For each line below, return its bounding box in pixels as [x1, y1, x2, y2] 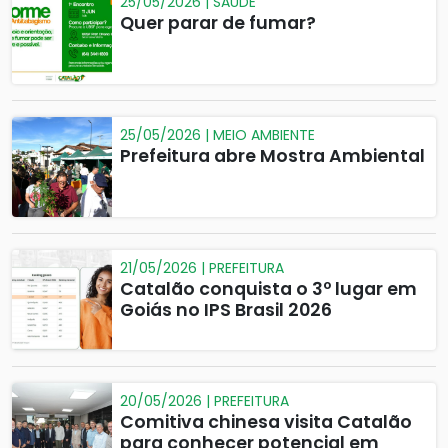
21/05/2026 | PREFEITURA [120, 258, 284, 278]
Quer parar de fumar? [120, 11, 316, 35]
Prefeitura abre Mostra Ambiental [120, 144, 425, 168]
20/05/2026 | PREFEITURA [120, 391, 289, 411]
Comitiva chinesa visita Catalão [120, 410, 412, 434]
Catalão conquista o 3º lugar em [120, 277, 417, 301]
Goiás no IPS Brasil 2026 [120, 298, 332, 322]
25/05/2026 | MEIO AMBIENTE [120, 125, 315, 145]
